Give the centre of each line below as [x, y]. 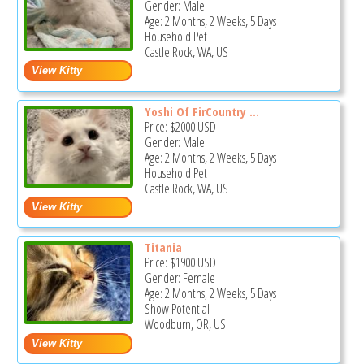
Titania [163, 247]
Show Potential [177, 309]
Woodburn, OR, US [185, 325]
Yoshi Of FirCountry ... [201, 111]
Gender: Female [180, 278]
